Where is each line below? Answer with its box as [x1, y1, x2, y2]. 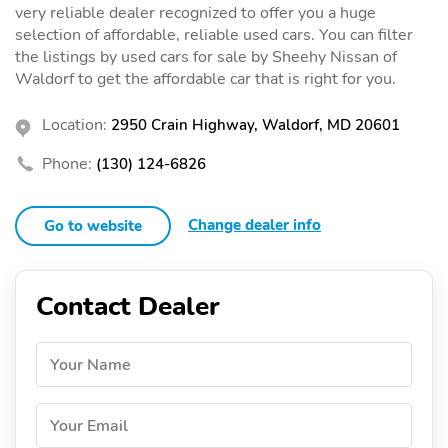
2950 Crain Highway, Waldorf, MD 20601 [111, 114, 400, 135]
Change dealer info [188, 214, 321, 235]
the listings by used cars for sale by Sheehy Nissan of [15, 45, 397, 68]
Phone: [42, 152, 92, 175]
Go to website [44, 215, 142, 236]
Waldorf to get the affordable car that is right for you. [15, 67, 396, 90]
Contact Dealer [36, 288, 220, 324]
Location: [42, 113, 107, 136]
